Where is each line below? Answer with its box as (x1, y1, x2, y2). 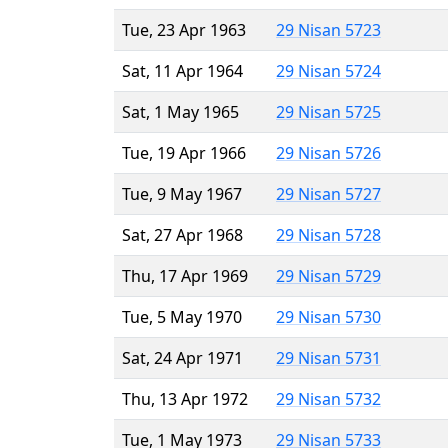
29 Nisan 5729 (276, 264, 381, 287)
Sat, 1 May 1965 (122, 100, 239, 123)
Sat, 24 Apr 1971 (122, 346, 243, 369)
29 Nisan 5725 (276, 100, 381, 123)
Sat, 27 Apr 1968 (122, 223, 243, 246)
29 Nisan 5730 (276, 305, 381, 328)
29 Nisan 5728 (276, 223, 381, 246)
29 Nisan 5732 (276, 387, 381, 410)
